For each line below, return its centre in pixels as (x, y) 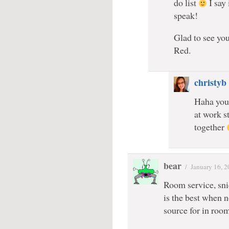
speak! (186, 15)
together (210, 127)
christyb (210, 82)
